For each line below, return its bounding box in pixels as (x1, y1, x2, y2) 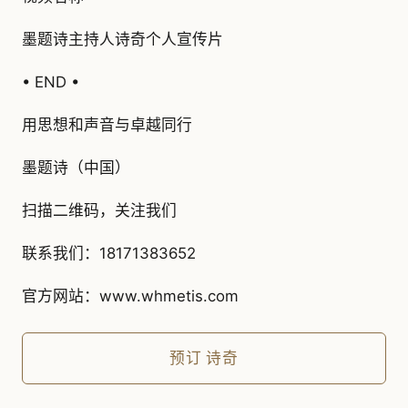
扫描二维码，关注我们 (22, 200, 177, 219)
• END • (22, 72, 79, 91)
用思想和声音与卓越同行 (22, 115, 192, 134)
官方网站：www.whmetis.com (22, 286, 239, 305)
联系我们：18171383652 (22, 243, 196, 262)
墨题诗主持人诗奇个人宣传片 (22, 29, 223, 48)
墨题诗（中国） (22, 158, 130, 177)
